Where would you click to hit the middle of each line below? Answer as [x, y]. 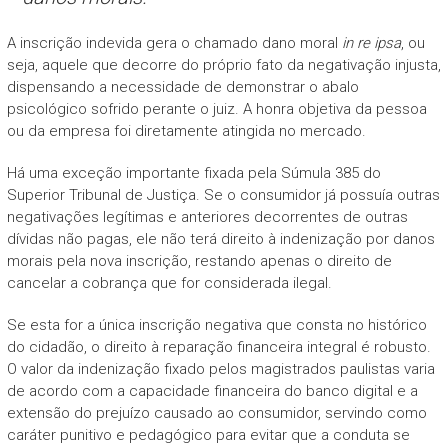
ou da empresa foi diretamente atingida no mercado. [186, 130]
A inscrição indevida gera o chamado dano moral [174, 42]
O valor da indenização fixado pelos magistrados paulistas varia [220, 368]
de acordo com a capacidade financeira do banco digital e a [212, 390]
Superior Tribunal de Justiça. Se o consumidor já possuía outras [223, 194]
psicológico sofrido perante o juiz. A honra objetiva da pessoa [216, 108]
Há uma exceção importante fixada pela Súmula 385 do [193, 172]
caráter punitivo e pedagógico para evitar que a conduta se [208, 434]
